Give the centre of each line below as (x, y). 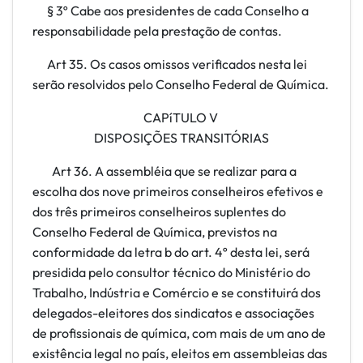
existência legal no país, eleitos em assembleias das (180, 353)
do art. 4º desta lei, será (242, 252)
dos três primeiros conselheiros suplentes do (159, 211)
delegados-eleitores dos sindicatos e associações (173, 313)
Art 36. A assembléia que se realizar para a (164, 171)
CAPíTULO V (181, 117)
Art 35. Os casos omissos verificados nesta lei (170, 64)
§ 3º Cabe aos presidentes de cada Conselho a (171, 11)
